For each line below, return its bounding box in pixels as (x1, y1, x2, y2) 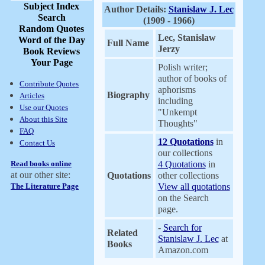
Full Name (106, 38, 149, 48)
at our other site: (11, 170, 70, 180)
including (157, 96, 193, 106)
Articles (20, 91, 44, 100)
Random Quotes (19, 24, 84, 34)
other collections (157, 170, 219, 180)
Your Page (30, 57, 73, 67)
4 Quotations (157, 159, 206, 169)
